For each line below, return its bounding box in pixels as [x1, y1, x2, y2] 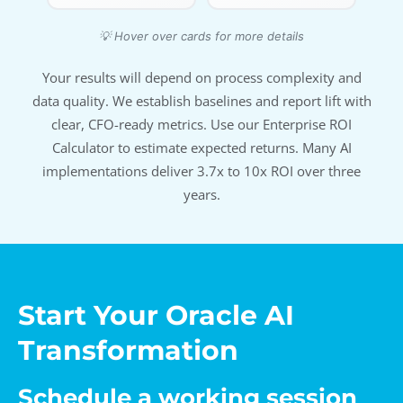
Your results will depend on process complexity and [41, 67, 362, 86]
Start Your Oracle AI [18, 298, 294, 332]
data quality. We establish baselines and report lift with [31, 91, 372, 110]
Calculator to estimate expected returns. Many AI [51, 138, 352, 157]
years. [183, 184, 220, 203]
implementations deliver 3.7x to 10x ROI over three [42, 161, 361, 180]
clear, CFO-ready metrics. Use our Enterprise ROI [51, 114, 352, 133]
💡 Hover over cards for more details [99, 28, 304, 43]
